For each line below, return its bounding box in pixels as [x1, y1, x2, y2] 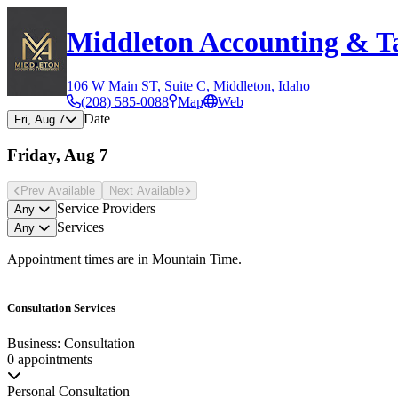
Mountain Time [152, 251, 238, 267]
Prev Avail [20, 184, 74, 198]
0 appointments [7, 351, 92, 367]
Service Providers [57, 201, 155, 217]
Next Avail [109, 184, 163, 198]
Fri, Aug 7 [14, 112, 65, 126]
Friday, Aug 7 [7, 145, 108, 164]
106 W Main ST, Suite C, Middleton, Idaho [67, 77, 310, 93]
